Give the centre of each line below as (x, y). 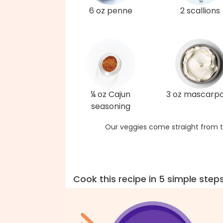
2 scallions (200, 11)
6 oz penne (111, 11)
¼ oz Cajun (111, 94)
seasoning (111, 106)
